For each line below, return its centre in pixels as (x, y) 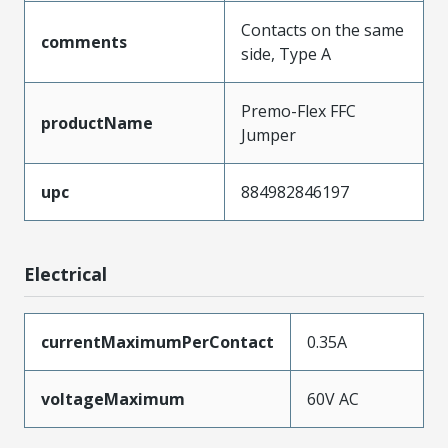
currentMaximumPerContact (157, 342)
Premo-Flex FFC (298, 111)
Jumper (268, 135)
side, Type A (286, 54)
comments (84, 42)
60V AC (333, 399)
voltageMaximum (113, 399)
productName (97, 123)
